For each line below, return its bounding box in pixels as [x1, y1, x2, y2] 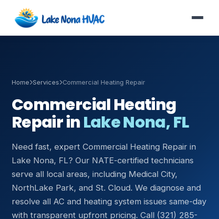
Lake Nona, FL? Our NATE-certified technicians [12, 155, 194, 165]
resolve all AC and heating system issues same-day [12, 197, 206, 206]
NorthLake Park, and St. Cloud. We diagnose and [12, 183, 201, 193]
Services [33, 79, 59, 86]
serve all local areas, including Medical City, [12, 169, 177, 179]
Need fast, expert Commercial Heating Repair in [12, 142, 196, 152]
